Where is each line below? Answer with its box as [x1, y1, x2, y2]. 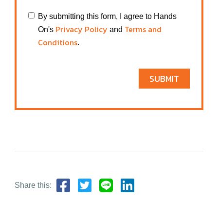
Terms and [125, 23, 162, 35]
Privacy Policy [55, 23, 108, 35]
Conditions [38, 36, 77, 48]
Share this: [15, 181, 52, 189]
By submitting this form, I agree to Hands [38, 12, 177, 20]
